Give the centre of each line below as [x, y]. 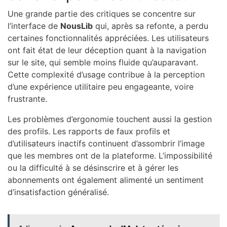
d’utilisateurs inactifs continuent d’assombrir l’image [106, 143]
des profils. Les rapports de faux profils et [89, 131]
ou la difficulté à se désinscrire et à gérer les [93, 167]
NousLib [77, 26]
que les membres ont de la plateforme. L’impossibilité [110, 155]
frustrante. [27, 99]
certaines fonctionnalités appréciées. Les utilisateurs [108, 38]
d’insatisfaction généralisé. [58, 192]
